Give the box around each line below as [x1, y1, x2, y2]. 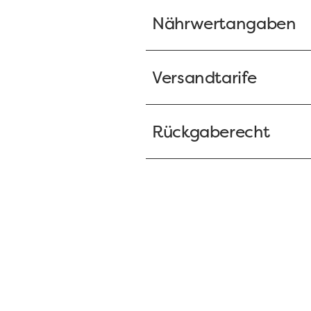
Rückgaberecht [152, 120, 270, 144]
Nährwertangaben [152, 12, 296, 35]
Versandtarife [152, 66, 257, 90]
